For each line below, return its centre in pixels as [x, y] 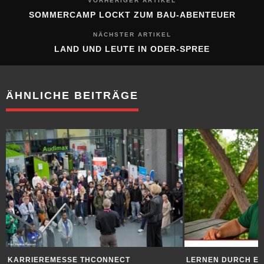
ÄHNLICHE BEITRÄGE [72, 96]
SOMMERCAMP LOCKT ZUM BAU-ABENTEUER [132, 15]
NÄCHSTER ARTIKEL [132, 35]
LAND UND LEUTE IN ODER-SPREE [132, 49]
